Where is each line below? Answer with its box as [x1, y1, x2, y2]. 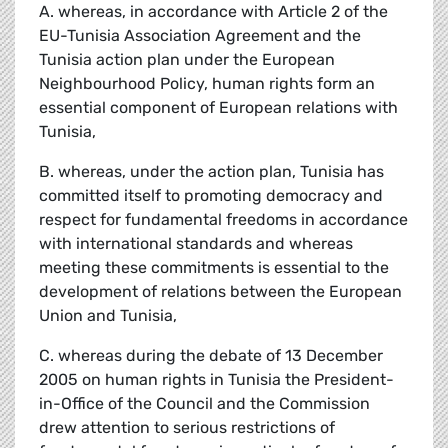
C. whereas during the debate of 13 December [39, 346, 383, 366]
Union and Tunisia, [39, 306, 177, 326]
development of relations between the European [39, 282, 402, 302]
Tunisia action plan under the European [39, 50, 335, 70]
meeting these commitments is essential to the [39, 258, 389, 278]
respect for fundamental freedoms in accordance [39, 210, 408, 230]
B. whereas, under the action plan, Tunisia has [39, 162, 384, 182]
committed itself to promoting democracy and [39, 186, 383, 206]
